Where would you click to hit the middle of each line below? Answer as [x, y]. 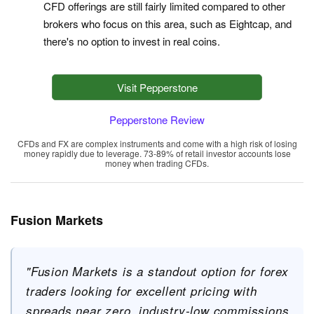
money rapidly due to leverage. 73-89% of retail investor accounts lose [157, 153]
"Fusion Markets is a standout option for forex [157, 272]
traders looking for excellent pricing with [142, 291]
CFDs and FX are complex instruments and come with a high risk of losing [157, 144]
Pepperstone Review [157, 120]
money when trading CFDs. [157, 163]
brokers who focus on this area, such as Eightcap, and [168, 24]
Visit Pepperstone [157, 88]
